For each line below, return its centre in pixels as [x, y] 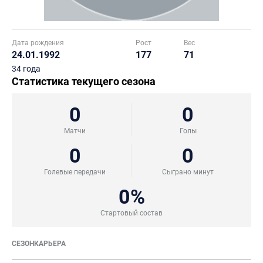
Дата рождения [38, 43]
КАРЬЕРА [50, 243]
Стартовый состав [131, 213]
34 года [26, 69]
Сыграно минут [188, 172]
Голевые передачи [75, 172]
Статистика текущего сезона [84, 81]
